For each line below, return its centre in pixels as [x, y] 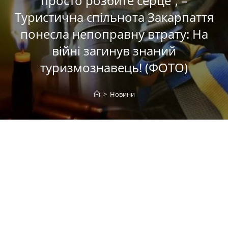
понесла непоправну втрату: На [114, 34]
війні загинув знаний [114, 50]
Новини [122, 94]
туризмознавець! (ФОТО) [114, 67]
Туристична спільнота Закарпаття [114, 17]
